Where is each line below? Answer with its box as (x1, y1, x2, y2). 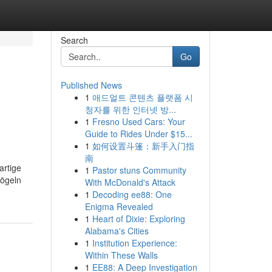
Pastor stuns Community (92, 164, 186, 176)
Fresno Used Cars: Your (92, 115, 185, 127)
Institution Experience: (92, 237, 177, 249)
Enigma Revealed (84, 200, 153, 212)
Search (60, 34, 88, 46)
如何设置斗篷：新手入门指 (92, 140, 194, 152)
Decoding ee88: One (92, 188, 172, 200)
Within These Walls (84, 249, 158, 261)
